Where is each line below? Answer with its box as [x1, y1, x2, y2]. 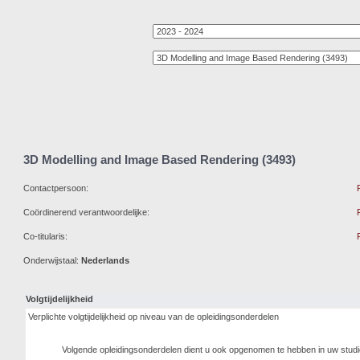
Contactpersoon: [23, 183, 88, 193]
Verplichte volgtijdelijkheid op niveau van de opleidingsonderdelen [28, 312, 279, 321]
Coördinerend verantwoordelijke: [23, 207, 149, 217]
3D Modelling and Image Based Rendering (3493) [23, 153, 296, 167]
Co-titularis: [23, 231, 67, 241]
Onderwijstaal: [23, 256, 81, 265]
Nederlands [81, 256, 129, 265]
